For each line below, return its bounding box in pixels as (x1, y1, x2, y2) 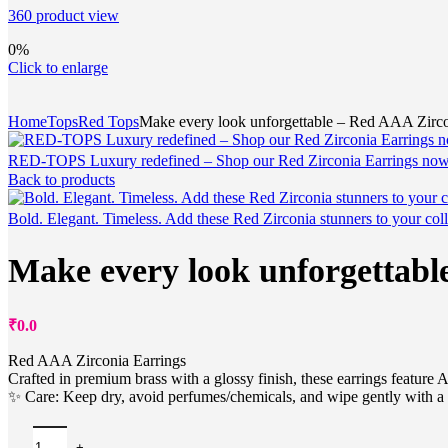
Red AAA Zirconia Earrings (8, 352, 186, 370)
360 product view (8, 6, 119, 24)
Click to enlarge (8, 58, 108, 76)
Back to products (8, 170, 115, 188)
